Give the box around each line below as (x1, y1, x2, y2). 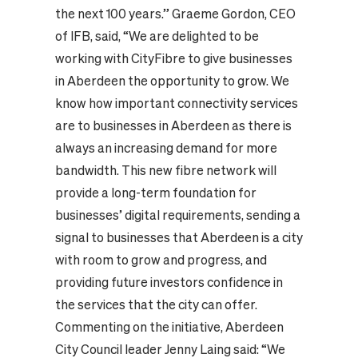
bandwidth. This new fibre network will (54, 163, 276, 178)
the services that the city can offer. (54, 297, 257, 312)
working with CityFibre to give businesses (54, 51, 292, 66)
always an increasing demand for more (54, 141, 277, 156)
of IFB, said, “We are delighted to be (54, 29, 259, 44)
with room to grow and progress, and (54, 253, 267, 268)
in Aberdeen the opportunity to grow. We (54, 74, 289, 89)
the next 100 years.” (54, 6, 169, 22)
